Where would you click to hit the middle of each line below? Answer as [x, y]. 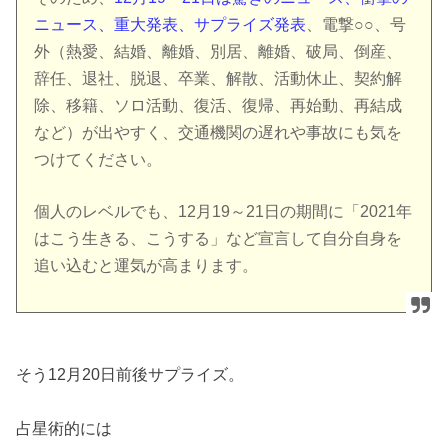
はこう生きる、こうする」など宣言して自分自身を [218, 238]
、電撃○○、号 [356, 24]
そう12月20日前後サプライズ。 [130, 373]
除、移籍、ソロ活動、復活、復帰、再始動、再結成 [218, 105]
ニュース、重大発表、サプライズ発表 [170, 24]
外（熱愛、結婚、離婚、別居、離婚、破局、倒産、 [218, 51]
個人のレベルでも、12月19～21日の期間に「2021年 [223, 211]
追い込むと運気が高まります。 [146, 265]
